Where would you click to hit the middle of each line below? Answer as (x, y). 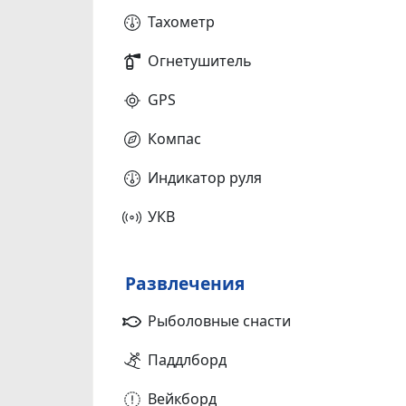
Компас (174, 138)
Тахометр (181, 21)
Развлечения (185, 283)
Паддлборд (187, 359)
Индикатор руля (205, 177)
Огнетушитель (200, 60)
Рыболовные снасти (219, 320)
